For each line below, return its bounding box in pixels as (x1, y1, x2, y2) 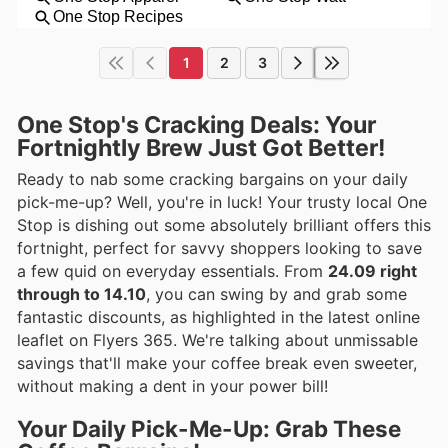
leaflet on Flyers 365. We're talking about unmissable (17, 329, 418, 350)
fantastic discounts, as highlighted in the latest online (17, 306, 420, 327)
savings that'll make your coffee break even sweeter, (17, 352, 417, 373)
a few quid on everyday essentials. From (17, 260, 328, 281)
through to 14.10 (17, 283, 146, 304)
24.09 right (328, 260, 417, 281)
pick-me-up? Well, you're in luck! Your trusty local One (17, 191, 427, 212)
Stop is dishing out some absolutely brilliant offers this (17, 214, 431, 235)
